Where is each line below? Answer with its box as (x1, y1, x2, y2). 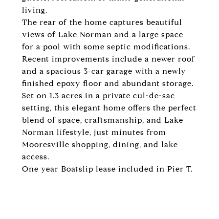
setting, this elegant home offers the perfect (22, 103, 197, 112)
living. (22, 5, 47, 15)
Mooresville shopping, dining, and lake (22, 140, 178, 149)
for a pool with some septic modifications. (22, 42, 190, 51)
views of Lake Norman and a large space (22, 30, 183, 39)
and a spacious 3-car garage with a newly (22, 66, 186, 76)
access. (22, 152, 49, 161)
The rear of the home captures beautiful (22, 18, 182, 27)
